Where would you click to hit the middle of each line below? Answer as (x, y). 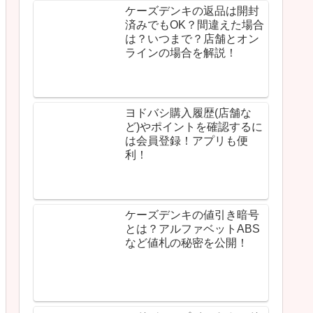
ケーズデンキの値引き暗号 (192, 115)
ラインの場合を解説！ (181, 20)
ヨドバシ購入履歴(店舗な (188, 46)
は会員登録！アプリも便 (187, 74)
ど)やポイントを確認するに (194, 60)
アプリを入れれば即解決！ (192, 208)
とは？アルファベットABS (192, 129)
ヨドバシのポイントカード (192, 180)
